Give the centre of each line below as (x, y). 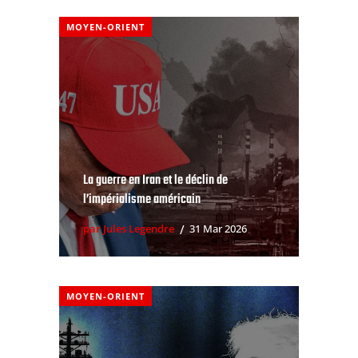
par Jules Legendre (129, 229)
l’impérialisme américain (142, 199)
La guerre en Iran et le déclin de (155, 180)
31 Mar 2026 (218, 229)
